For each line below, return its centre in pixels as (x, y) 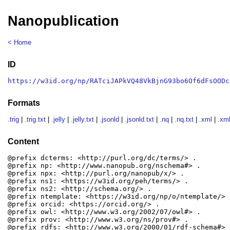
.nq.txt (184, 120)
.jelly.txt (83, 120)
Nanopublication (64, 21)
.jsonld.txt (140, 120)
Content (24, 141)
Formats (24, 103)
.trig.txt (35, 120)
